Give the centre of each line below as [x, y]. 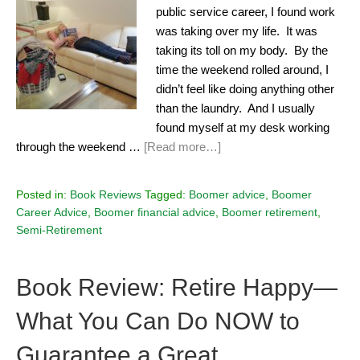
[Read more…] [182, 147]
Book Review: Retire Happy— [177, 288]
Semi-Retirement [59, 230]
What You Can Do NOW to [158, 321]
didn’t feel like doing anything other [245, 89]
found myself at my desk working [243, 128]
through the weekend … [80, 147]
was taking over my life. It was [237, 31]
